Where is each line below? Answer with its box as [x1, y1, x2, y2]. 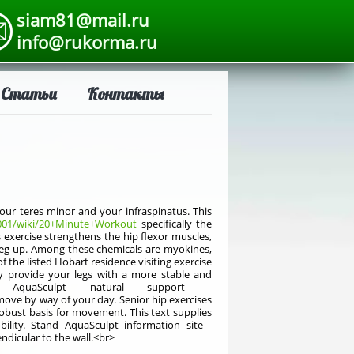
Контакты [87, 84, 164, 104]
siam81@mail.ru [17, 8, 149, 32]
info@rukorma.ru [17, 30, 157, 54]
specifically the [137, 217, 213, 231]
